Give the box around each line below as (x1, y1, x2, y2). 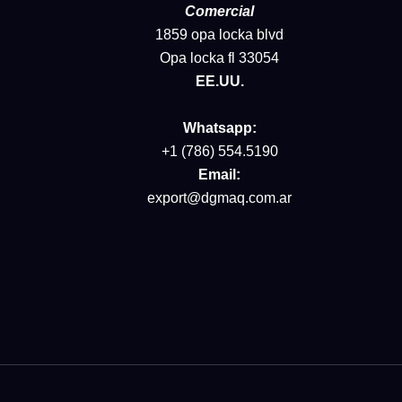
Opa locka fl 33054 (160, 50, 280, 66)
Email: (198, 167, 241, 183)
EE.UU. (195, 74, 244, 90)
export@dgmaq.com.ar (147, 190, 293, 206)
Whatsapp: (182, 120, 257, 136)
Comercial (185, 4, 255, 20)
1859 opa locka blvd (155, 27, 284, 43)
